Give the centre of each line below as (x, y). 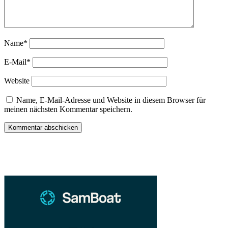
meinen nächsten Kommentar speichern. (68, 109)
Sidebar (24, 147)
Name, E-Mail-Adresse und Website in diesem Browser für (111, 100)
